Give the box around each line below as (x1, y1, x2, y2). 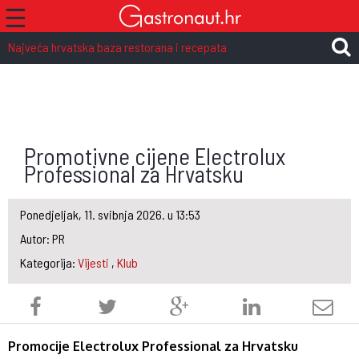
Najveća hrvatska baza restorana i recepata (8, 39, 227, 54)
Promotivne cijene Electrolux (24, 142, 285, 170)
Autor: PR (20, 231, 65, 246)
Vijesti (78, 255, 109, 270)
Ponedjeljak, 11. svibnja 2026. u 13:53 (20, 207, 200, 222)
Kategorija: (20, 255, 78, 270)
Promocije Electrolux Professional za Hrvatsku (8, 338, 298, 354)
